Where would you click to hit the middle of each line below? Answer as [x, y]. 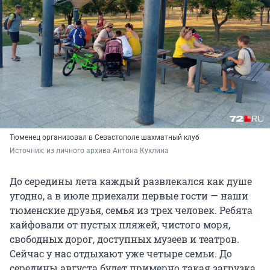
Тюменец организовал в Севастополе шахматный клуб [105, 138]
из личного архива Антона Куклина [108, 151]
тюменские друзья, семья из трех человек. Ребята [131, 210]
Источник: [28, 151]
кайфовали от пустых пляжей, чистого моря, [120, 225]
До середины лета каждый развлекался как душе [131, 181]
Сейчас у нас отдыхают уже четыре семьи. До [121, 254]
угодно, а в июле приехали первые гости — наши [129, 196]
